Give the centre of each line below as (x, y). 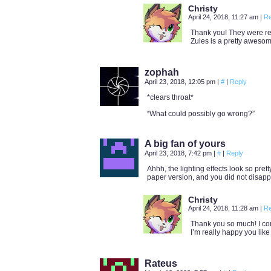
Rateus (161, 263)
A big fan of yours (185, 144)
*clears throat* (170, 97)
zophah (162, 72)
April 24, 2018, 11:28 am (224, 208)
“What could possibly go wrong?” (201, 114)
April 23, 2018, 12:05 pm (181, 82)
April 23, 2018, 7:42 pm (179, 153)
